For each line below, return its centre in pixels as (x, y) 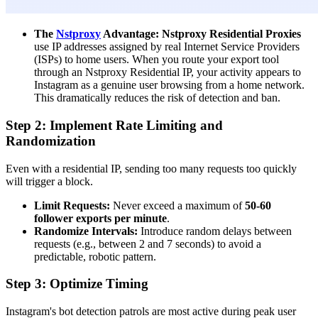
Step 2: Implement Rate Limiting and (114, 125)
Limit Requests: (72, 205)
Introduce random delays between (215, 231)
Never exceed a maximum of (177, 205)
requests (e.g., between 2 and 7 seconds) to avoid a (148, 243)
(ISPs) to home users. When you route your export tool (157, 60)
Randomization (51, 141)
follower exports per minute (100, 218)
